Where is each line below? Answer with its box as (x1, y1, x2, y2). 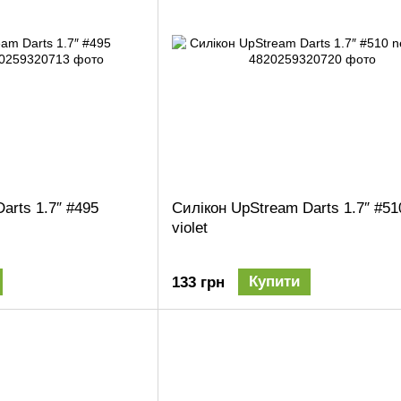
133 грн (172, 273, 225, 291)
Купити (249, 272, 300, 290)
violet (172, 219, 208, 237)
